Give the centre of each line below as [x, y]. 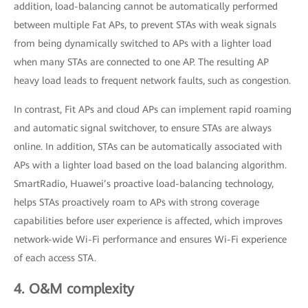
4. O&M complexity [74, 288]
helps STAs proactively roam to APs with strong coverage [136, 202]
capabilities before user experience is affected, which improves [148, 220]
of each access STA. [55, 257]
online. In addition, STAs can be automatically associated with [148, 146]
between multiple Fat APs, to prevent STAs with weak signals [145, 24]
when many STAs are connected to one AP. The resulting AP [141, 62]
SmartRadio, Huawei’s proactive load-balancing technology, [144, 183]
